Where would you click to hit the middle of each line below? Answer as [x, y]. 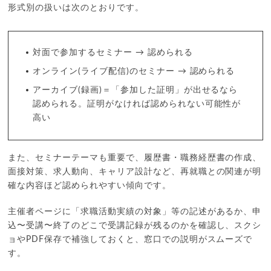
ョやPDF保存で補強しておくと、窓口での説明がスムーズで [130, 239]
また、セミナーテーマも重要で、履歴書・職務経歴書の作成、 [135, 158]
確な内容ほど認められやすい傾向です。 [90, 185]
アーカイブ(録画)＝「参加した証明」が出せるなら [135, 90]
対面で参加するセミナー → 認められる [113, 52]
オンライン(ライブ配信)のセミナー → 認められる [134, 71]
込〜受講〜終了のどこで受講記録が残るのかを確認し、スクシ [135, 225]
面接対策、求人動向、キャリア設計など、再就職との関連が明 [135, 171]
